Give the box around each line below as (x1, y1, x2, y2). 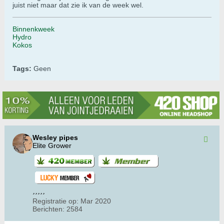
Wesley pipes (32, 133, 78, 142)
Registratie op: (32, 197, 78, 205)
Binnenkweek (12, 25, 54, 33)
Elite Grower (32, 141, 71, 150)
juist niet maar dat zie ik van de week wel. (12, 1, 143, 9)
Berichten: (32, 205, 64, 213)
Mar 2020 (80, 197, 111, 205)
